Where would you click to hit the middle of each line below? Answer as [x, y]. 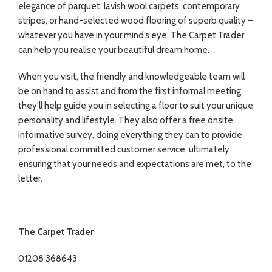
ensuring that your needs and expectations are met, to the [135, 164]
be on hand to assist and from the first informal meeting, [131, 91]
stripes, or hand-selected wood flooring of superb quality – [135, 21]
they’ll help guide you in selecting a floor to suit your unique [136, 106]
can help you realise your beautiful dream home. [114, 50]
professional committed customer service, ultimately [124, 150]
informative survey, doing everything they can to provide [130, 135]
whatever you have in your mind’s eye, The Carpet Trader [131, 36]
